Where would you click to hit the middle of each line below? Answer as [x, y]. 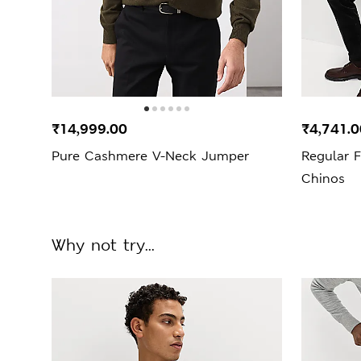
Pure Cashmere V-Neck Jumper [150, 156]
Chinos [323, 178]
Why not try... [103, 245]
